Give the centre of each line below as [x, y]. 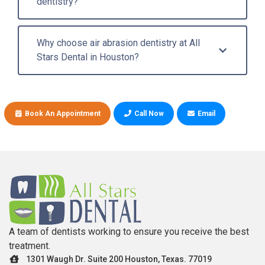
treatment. [30, 246]
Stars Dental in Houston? [88, 57]
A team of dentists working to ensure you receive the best [129, 232]
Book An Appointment [62, 114]
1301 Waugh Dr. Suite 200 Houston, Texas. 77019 [119, 259]
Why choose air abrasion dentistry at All [118, 43]
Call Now [149, 114]
